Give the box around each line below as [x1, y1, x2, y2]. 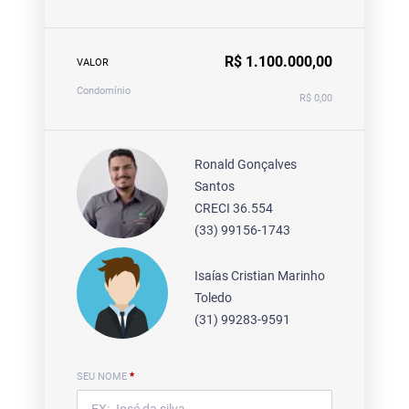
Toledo [194, 290, 233, 306]
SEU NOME [77, 371, 130, 383]
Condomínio [77, 85, 131, 98]
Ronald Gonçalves [194, 157, 298, 173]
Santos [194, 179, 236, 194]
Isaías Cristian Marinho [194, 268, 326, 284]
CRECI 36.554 [194, 201, 274, 216]
